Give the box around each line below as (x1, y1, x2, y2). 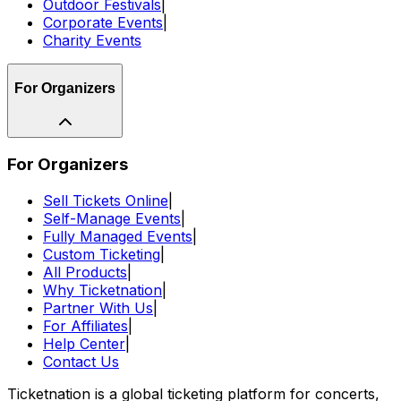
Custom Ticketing (43, 245, 160, 263)
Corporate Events (43, 13, 163, 32)
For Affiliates (43, 317, 128, 335)
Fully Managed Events (43, 227, 192, 245)
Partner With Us (43, 299, 153, 317)
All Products (43, 263, 127, 281)
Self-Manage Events (43, 209, 181, 227)
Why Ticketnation (43, 281, 162, 299)
